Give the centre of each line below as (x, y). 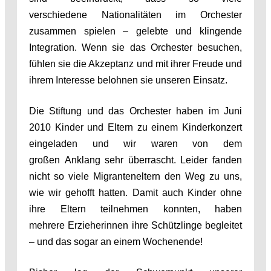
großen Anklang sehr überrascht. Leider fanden (135, 160)
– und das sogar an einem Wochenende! (116, 241)
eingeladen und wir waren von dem (135, 143)
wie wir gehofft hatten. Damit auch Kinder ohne (135, 192)
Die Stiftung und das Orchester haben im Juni (135, 111)
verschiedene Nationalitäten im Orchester (135, 15)
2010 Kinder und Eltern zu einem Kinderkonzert (135, 127)
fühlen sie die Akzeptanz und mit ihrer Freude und (135, 64)
